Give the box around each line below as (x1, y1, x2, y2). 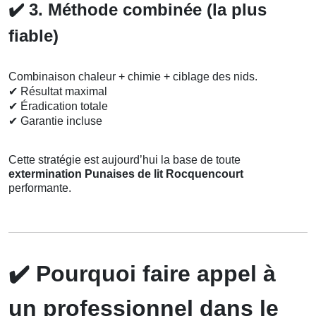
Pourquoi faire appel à (30, 261, 276, 287)
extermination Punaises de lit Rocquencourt (8, 168, 243, 181)
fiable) (8, 26, 59, 46)
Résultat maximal (18, 85, 107, 98)
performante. (8, 182, 71, 195)
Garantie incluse (18, 115, 102, 128)
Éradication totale (18, 100, 108, 113)
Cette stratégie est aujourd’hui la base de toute (8, 154, 241, 166)
